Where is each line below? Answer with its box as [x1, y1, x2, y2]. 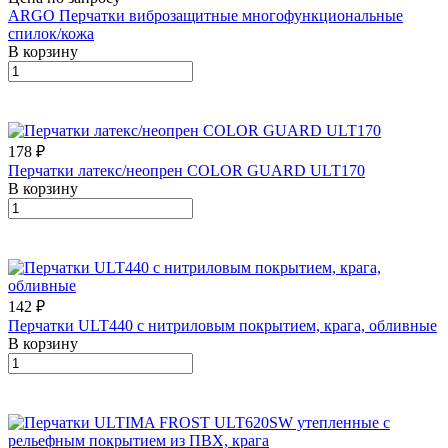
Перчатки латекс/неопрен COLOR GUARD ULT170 [8, 161, 365, 179]
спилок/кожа [8, 24, 94, 42]
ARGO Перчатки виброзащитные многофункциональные [8, 6, 403, 24]
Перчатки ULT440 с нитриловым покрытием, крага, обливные [8, 316, 437, 334]
